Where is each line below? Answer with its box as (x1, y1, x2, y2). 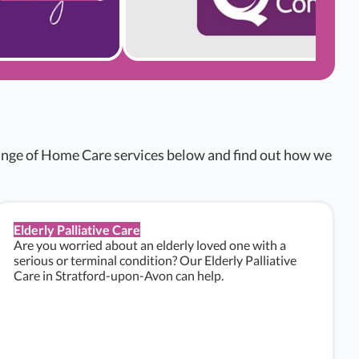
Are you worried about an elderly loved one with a (14, 237, 286, 252)
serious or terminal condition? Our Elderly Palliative (14, 252, 296, 268)
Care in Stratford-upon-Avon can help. (14, 268, 224, 283)
